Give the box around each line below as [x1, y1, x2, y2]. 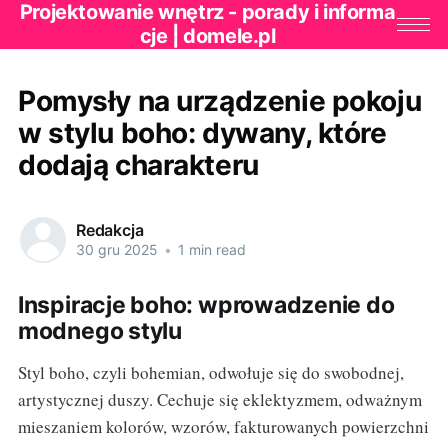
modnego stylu [17, 316, 182, 345]
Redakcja [75, 220, 144, 241]
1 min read [173, 241, 246, 259]
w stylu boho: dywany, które [17, 115, 387, 150]
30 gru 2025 [75, 241, 158, 259]
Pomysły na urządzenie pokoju [17, 83, 422, 118]
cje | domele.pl [139, 24, 276, 49]
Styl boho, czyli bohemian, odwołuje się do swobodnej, [17, 360, 404, 384]
